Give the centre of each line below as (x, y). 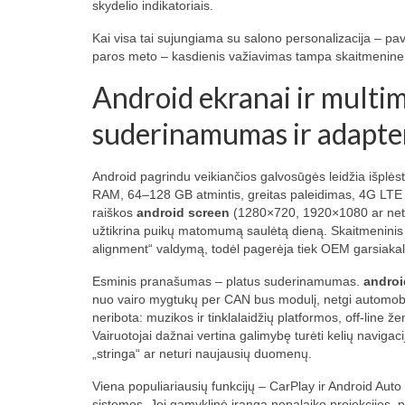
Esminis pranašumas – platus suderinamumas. (228, 281)
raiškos (114, 212)
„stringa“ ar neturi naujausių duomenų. (202, 353)
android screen (183, 212)
